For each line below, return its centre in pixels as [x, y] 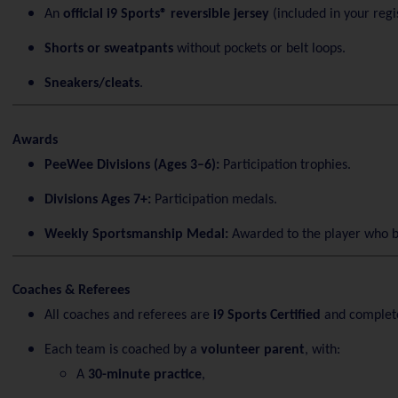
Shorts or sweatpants [108, 49]
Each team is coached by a [122, 350]
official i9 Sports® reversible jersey [166, 14]
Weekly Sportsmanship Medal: [136, 234]
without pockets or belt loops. [259, 49]
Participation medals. [214, 199]
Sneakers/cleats [92, 84]
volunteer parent [252, 350]
